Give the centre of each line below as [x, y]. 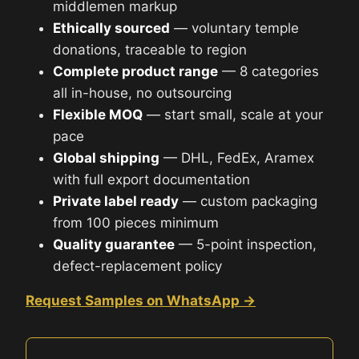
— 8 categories [268, 71]
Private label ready [116, 201]
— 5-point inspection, [246, 244]
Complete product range [135, 71]
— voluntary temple [234, 28]
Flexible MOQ [98, 114]
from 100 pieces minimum [136, 222]
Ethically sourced [111, 28]
